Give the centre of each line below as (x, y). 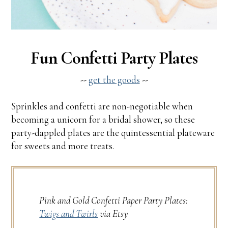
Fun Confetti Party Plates (114, 58)
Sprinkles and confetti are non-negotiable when (102, 106)
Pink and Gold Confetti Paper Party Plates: (114, 200)
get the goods (114, 79)
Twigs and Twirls (69, 213)
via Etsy (113, 213)
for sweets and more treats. (63, 146)
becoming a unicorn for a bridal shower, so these (103, 119)
